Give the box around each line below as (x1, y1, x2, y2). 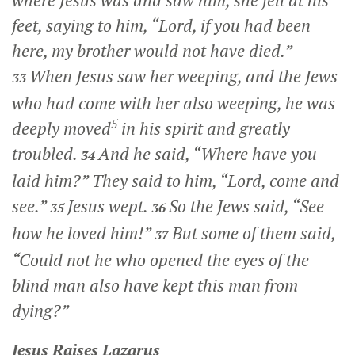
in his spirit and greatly (117, 116, 290, 139)
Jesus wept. (67, 194, 151, 217)
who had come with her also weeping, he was (12, 91, 335, 114)
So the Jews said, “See (169, 194, 324, 217)
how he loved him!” (12, 221, 155, 244)
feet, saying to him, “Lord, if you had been (12, 13, 311, 36)
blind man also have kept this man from (12, 273, 298, 296)
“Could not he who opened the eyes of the (12, 248, 309, 271)
